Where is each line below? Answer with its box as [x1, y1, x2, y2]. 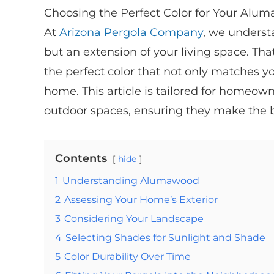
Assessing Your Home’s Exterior [64, 193, 218, 206]
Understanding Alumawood [62, 174, 199, 187]
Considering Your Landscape [64, 212, 204, 224]
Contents [55, 151, 107, 165]
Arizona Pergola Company [59, 25, 203, 39]
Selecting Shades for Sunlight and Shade [65, 231, 265, 243]
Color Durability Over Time [64, 250, 191, 262]
